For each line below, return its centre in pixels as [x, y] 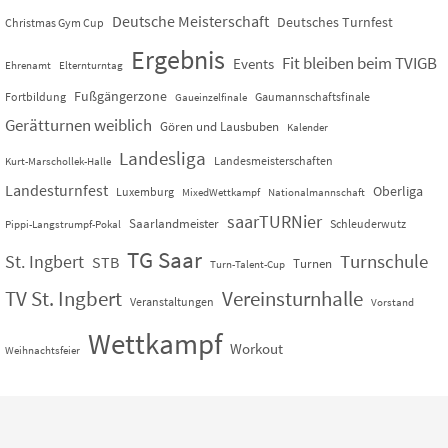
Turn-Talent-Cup [247, 265]
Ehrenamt [28, 66]
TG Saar [164, 260]
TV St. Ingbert [63, 299]
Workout [256, 349]
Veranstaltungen [172, 302]
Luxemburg [145, 192]
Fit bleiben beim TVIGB [359, 63]
